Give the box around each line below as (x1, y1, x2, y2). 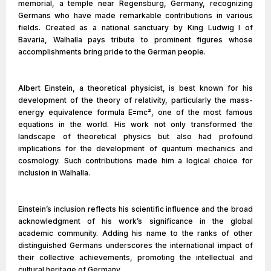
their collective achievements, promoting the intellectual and (18, 253, 253, 262)
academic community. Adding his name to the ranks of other (18, 229, 253, 238)
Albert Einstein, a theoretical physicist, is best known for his (18, 83, 253, 93)
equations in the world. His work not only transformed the (18, 120, 253, 129)
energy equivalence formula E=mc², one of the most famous (18, 108, 253, 117)
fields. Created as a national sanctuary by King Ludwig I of (18, 23, 253, 32)
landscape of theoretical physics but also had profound (18, 132, 253, 141)
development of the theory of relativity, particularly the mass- (18, 96, 253, 105)
